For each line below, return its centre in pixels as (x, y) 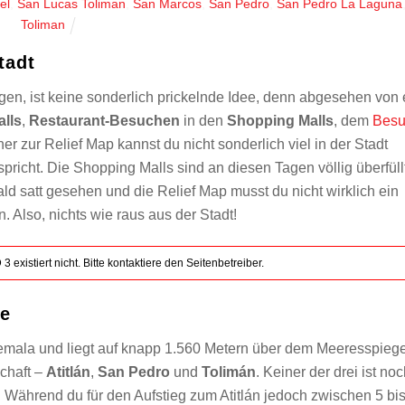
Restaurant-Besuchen (105, 121)
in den (204, 121)
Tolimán (228, 372)
